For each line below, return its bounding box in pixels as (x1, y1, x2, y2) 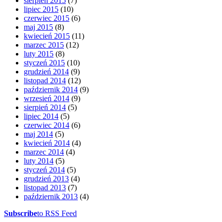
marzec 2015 (24, 40, 64, 49)
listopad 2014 (24, 76, 66, 85)
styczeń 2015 (24, 58, 65, 67)
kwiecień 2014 (24, 138, 70, 147)
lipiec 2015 (24, 4, 58, 13)
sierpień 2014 (24, 103, 66, 111)
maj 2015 (24, 22, 53, 31)
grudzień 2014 (24, 67, 69, 76)
